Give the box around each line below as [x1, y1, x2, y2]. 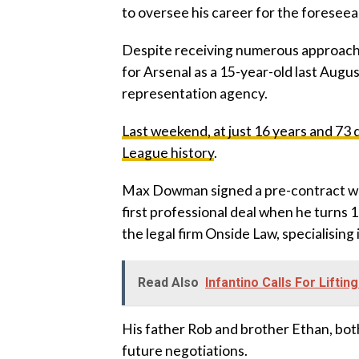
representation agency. [122, 85, 268, 102]
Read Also [138, 275, 199, 290]
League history [122, 144, 214, 161]
